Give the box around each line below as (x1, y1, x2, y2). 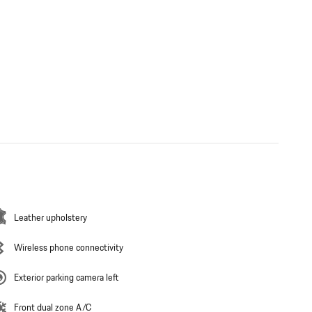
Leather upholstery (14, 211, 87, 226)
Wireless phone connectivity (14, 241, 123, 256)
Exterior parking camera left (14, 271, 118, 286)
